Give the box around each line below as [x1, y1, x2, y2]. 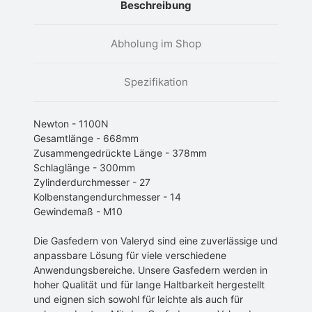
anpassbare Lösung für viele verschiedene [33, 249, 226, 262]
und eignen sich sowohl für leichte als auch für [33, 293, 243, 306]
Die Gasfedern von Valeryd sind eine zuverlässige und [33, 235, 278, 247]
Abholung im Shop [111, 37, 201, 51]
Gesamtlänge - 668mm [33, 132, 139, 145]
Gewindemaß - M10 [33, 205, 123, 218]
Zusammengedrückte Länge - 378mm [33, 147, 207, 159]
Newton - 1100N [33, 118, 109, 130]
